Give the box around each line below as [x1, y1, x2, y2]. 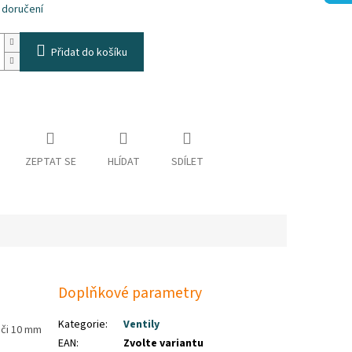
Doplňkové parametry [58, 282, 203, 305]
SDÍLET [170, 154, 203, 170]
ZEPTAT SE [24, 154, 76, 170]
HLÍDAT [107, 154, 140, 170]
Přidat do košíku [50, 45, 127, 61]
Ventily [123, 316, 160, 332]
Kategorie [58, 316, 106, 332]
